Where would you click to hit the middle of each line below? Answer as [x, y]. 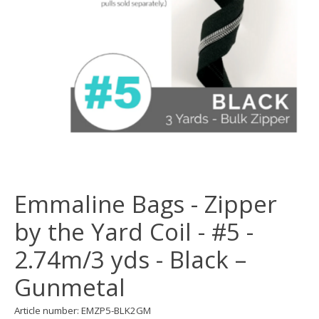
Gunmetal [70, 288]
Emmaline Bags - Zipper [146, 204]
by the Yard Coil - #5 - [134, 232]
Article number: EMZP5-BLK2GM [83, 311]
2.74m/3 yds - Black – [130, 260]
